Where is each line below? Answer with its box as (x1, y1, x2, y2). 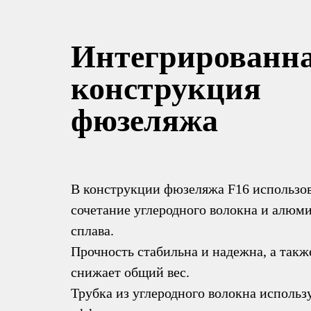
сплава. (71, 223, 114, 238)
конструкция (71, 71, 261, 106)
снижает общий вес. (71, 264, 190, 280)
